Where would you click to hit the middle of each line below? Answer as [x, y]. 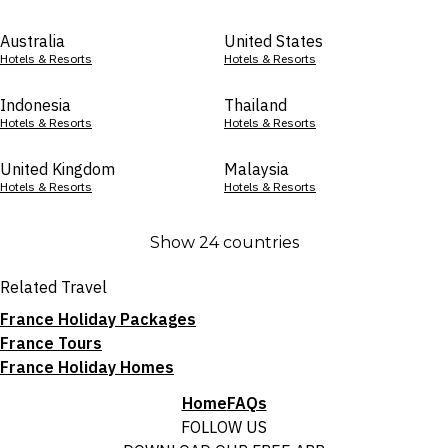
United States [273, 41]
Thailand [255, 105]
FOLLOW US [224, 427]
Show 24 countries [224, 242]
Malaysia [256, 169]
